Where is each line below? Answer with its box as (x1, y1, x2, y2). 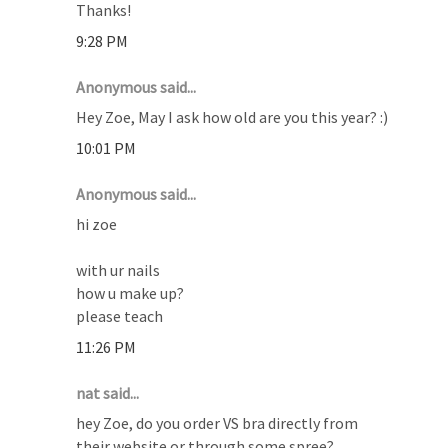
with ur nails (76, 259, 161, 280)
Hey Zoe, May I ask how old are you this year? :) (76, 106, 389, 127)
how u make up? (76, 282, 185, 303)
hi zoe (76, 213, 118, 234)
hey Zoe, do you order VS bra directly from (76, 412, 359, 433)
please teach (76, 305, 164, 326)
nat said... (76, 382, 140, 403)
